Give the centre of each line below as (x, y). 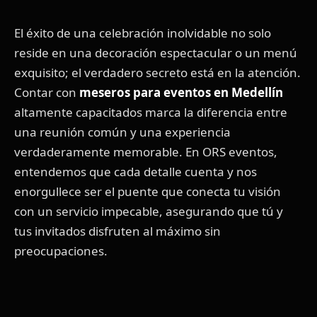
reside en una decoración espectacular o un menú (156, 52)
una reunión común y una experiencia (122, 132)
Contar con (47, 92)
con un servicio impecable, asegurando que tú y (149, 211)
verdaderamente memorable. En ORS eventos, (146, 151)
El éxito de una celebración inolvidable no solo (143, 33)
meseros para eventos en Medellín (181, 92)
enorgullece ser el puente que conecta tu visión (148, 191)
